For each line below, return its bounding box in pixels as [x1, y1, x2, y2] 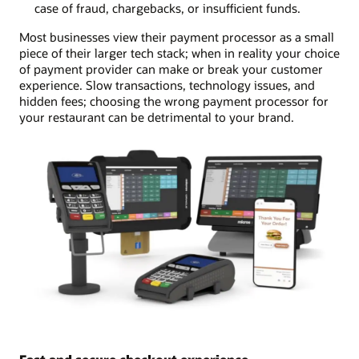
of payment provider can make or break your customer [19, 61, 323, 78]
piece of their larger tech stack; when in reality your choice [19, 45, 340, 62]
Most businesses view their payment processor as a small [19, 29, 334, 46]
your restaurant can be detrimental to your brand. [19, 109, 294, 126]
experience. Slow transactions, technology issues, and [19, 77, 315, 94]
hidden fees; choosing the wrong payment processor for [19, 93, 329, 110]
